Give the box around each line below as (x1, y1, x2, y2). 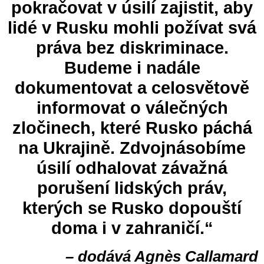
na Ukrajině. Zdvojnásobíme (18, 138, 246, 157)
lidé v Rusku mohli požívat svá (8, 18, 256, 37)
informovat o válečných (36, 98, 228, 117)
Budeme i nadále (64, 58, 200, 77)
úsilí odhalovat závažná (37, 158, 227, 177)
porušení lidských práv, (37, 178, 227, 197)
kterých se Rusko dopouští (22, 198, 242, 217)
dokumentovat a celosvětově (15, 78, 249, 97)
